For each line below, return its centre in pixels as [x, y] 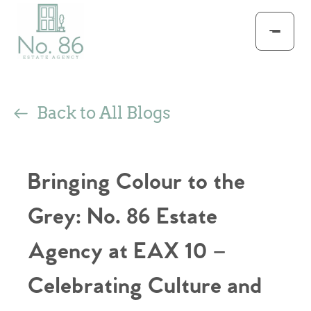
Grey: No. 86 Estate [123, 217]
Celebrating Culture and [145, 287]
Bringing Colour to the [136, 183]
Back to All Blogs [104, 113]
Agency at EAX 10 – [127, 252]
